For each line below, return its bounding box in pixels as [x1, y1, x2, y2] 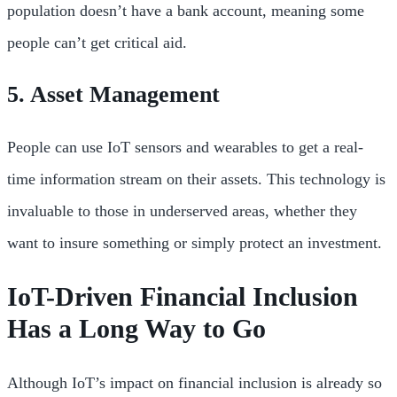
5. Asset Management [7, 82, 220, 108]
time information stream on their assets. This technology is [7, 170, 385, 189]
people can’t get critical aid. [7, 34, 187, 52]
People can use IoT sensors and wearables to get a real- [7, 138, 363, 157]
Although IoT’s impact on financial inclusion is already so [7, 374, 382, 393]
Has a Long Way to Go [7, 314, 266, 344]
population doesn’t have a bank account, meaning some [7, 2, 364, 20]
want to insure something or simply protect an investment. [7, 234, 386, 253]
